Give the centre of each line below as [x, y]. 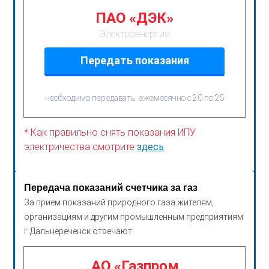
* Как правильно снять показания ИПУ [110, 132]
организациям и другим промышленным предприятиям [134, 216]
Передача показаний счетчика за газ [111, 187]
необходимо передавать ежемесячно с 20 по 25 [134, 98]
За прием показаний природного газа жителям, [119, 202]
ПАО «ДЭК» [134, 18]
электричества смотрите [81, 147]
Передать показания [134, 60]
